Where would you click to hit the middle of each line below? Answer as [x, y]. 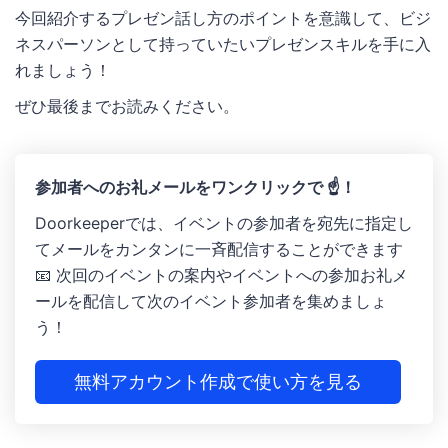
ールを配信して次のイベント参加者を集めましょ [211, 300]
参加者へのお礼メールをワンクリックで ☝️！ [195, 186]
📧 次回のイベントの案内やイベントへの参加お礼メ [221, 274]
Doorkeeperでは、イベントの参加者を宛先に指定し [224, 222]
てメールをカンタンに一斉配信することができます [219, 248]
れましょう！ [63, 69]
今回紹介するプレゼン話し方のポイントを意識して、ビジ [223, 17]
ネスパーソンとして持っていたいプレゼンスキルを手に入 [223, 43]
